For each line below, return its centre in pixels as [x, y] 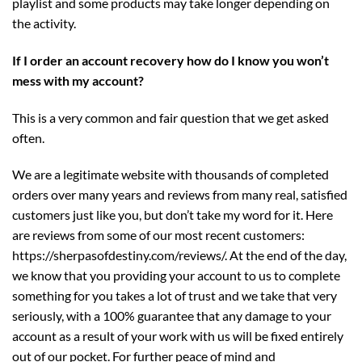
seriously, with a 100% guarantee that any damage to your [172, 316]
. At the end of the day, [286, 255]
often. [28, 137]
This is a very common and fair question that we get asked [170, 117]
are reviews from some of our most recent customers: [158, 235]
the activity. [44, 23]
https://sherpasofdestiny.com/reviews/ [118, 255]
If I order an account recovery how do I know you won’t [170, 60]
